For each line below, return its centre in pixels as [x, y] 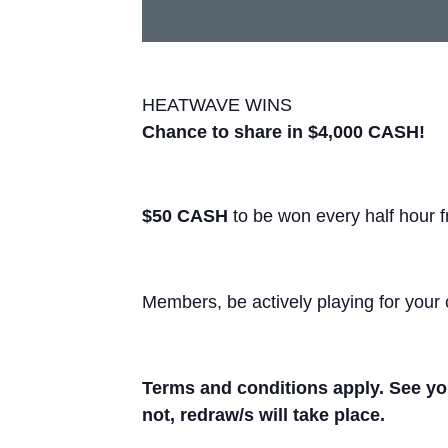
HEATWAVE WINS [217, 105]
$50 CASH [185, 215]
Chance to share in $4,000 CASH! [283, 132]
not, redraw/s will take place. [263, 414]
